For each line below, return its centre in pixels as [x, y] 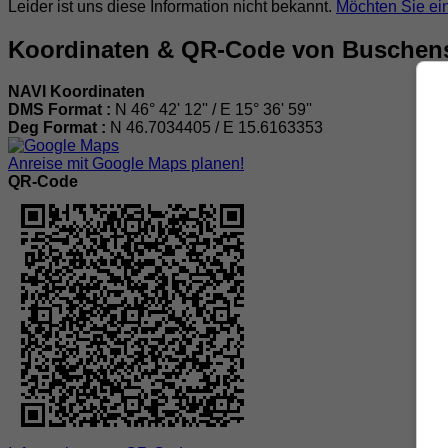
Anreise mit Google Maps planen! [126, 164]
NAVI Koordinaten [76, 92]
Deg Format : [59, 128]
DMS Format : [61, 110]
